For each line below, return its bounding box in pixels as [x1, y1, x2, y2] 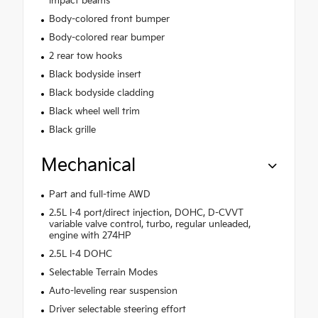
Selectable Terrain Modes [48, 266, 158, 278]
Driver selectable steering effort [48, 303, 186, 315]
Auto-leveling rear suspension [48, 285, 177, 297]
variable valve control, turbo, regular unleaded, [48, 218, 251, 230]
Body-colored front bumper [48, 13, 170, 25]
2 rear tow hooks [48, 50, 122, 62]
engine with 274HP [48, 229, 131, 241]
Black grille [48, 124, 96, 136]
